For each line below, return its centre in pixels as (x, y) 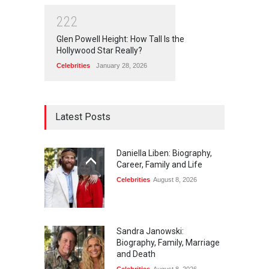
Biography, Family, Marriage (168, 243)
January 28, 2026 (122, 66)
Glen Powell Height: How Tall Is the (120, 39)
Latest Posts (83, 117)
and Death (136, 254)
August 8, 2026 (175, 180)
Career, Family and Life (159, 165)
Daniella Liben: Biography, (164, 153)
